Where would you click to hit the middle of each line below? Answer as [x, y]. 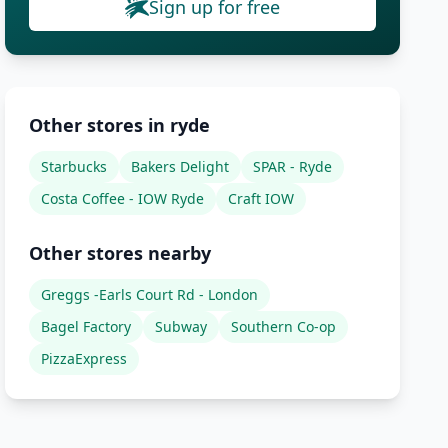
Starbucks [74, 166]
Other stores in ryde [120, 125]
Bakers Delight [180, 166]
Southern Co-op [284, 326]
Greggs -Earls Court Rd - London [150, 294]
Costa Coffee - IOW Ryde [123, 198]
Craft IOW [261, 198]
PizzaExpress [84, 358]
